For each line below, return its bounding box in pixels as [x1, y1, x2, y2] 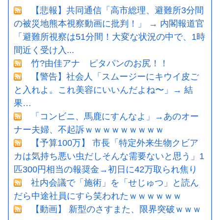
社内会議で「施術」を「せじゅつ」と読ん [31, 177, 199, 188]
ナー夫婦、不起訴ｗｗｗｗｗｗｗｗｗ [14, 124, 164, 135]
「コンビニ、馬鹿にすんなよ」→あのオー [31, 111, 199, 121]
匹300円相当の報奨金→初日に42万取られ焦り [14, 164, 197, 174]
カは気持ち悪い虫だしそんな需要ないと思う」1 [14, 151, 204, 161]
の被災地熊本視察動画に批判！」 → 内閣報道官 [14, 18, 204, 28]
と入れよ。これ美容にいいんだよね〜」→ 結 [14, 84, 193, 95]
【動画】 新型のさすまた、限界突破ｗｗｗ [31, 204, 201, 214]
